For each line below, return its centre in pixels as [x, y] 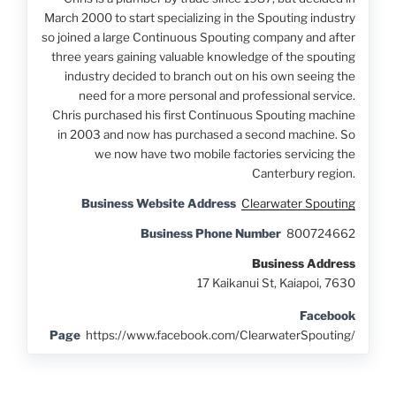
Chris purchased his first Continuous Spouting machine [203, 114]
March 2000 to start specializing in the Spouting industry [199, 17]
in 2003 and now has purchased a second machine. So [206, 134]
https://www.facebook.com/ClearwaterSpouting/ [220, 335]
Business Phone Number [210, 233]
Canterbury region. [303, 173]
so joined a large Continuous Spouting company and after [198, 37]
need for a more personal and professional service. [217, 95]
